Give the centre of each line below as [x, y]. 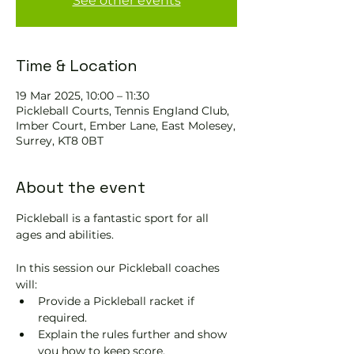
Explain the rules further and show [134, 334]
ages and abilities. [66, 235]
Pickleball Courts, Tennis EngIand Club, [122, 111]
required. [62, 318]
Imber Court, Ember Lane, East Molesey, [126, 126]
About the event [81, 187]
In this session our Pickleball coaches [119, 268]
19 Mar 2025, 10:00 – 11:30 [83, 96]
